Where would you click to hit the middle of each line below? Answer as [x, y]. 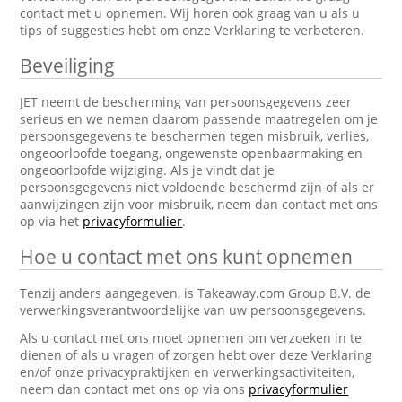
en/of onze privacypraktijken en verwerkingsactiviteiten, [188, 372]
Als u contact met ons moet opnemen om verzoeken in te [191, 338]
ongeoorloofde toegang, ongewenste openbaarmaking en [192, 153]
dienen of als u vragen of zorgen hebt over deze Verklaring [197, 355]
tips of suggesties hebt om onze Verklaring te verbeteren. [192, 30]
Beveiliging [68, 66]
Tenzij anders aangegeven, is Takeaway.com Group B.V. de [196, 293]
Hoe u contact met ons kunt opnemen [187, 257]
